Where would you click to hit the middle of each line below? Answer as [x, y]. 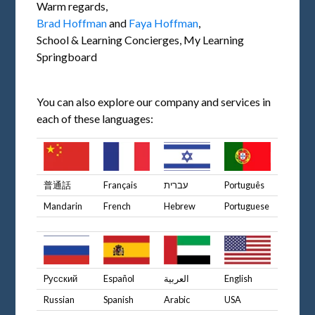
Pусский [61, 279]
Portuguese [247, 206]
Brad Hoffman [72, 23]
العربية [177, 279]
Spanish [119, 300]
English [239, 279]
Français [121, 185]
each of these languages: [95, 119]
